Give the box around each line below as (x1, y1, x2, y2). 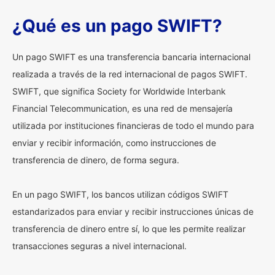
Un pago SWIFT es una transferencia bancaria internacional (12, 52, 250, 62)
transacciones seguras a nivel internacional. (12, 241, 187, 251)
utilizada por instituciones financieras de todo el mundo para (12, 120, 254, 131)
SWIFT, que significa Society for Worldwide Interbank (12, 86, 226, 96)
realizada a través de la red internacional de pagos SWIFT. (12, 69, 247, 79)
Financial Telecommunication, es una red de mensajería (12, 103, 233, 114)
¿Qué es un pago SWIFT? (12, 15, 222, 36)
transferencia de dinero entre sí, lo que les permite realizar (12, 223, 246, 234)
